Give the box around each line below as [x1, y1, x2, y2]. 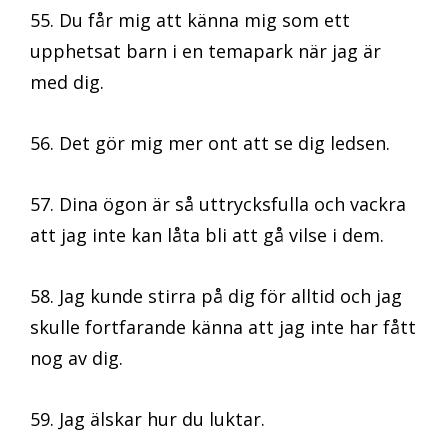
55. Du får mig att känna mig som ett [30, 8, 350, 33]
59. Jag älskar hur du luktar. [30, 407, 265, 432]
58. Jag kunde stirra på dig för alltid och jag [30, 284, 402, 309]
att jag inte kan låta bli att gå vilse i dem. [30, 223, 384, 248]
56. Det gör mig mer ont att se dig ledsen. [30, 131, 390, 156]
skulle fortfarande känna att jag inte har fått [30, 315, 416, 340]
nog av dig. [30, 346, 123, 371]
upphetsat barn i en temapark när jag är [30, 39, 381, 64]
